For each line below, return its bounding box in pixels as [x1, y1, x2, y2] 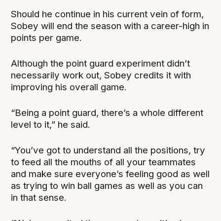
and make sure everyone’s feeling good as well [11, 168, 210, 180]
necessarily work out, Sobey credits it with [11, 70, 191, 81]
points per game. [11, 32, 82, 44]
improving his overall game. [11, 81, 127, 93]
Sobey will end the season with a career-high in [11, 20, 210, 32]
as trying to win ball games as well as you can [11, 180, 203, 192]
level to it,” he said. [11, 119, 91, 131]
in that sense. [11, 192, 67, 204]
